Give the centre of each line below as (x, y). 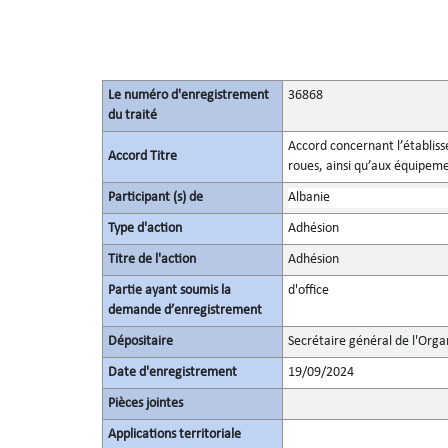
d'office (308, 290)
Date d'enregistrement (172, 372)
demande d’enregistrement (184, 310)
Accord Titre (142, 156)
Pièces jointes (145, 403)
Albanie (308, 197)
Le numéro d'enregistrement (188, 95)
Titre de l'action (151, 259)
